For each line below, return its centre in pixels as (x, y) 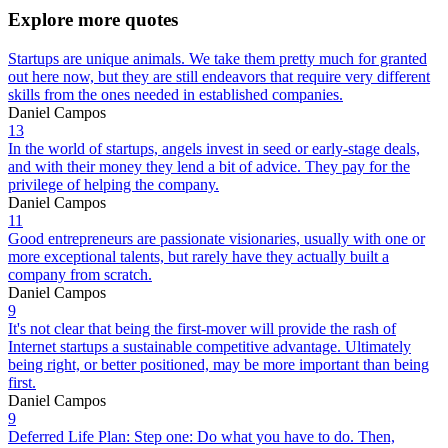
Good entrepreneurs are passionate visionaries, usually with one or (216, 238)
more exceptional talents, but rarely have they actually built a (198, 256)
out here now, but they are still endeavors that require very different (219, 76)
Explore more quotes (93, 19)
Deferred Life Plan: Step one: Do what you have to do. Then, (201, 436)
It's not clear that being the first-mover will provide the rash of (202, 328)
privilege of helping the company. (113, 184)
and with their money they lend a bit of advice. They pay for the (209, 166)
